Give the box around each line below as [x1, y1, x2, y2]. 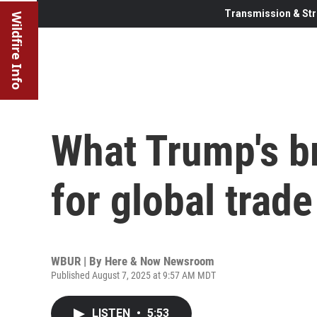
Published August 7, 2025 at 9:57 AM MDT [51, 269, 216, 281]
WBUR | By [51, 253, 105, 268]
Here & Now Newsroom [105, 253, 214, 268]
